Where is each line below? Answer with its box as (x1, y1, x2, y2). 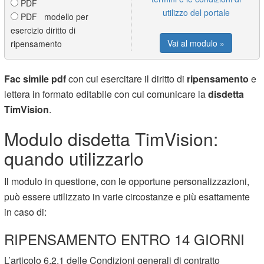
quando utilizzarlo (4, 145, 144, 171)
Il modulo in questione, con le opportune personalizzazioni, (4, 174, 250, 188)
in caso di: (4, 204, 47, 219)
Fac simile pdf (4, 71, 67, 85)
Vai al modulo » (167, 37, 225, 49)
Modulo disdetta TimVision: (4, 126, 219, 151)
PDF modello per (18, 10, 89, 22)
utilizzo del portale (162, 6, 230, 18)
